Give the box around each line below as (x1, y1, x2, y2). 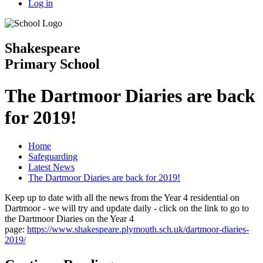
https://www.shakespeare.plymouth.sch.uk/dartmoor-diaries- (27, 224, 249, 235)
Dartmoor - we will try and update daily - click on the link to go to (5, 203, 249, 214)
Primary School (5, 56, 100, 72)
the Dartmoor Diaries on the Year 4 (5, 214, 134, 224)
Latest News (28, 162, 75, 173)
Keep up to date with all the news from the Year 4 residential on (5, 193, 240, 203)
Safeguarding (28, 151, 77, 162)
